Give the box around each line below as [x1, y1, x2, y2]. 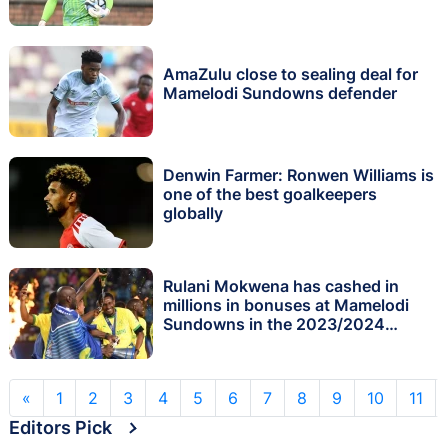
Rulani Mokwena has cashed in [163, 276, 399, 297]
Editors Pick [9, 416, 112, 438]
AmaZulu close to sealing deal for [163, 63, 418, 84]
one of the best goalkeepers [163, 184, 377, 205]
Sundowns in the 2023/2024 [163, 314, 385, 335]
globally [163, 203, 223, 224]
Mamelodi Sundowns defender [163, 82, 397, 103]
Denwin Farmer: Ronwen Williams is [163, 165, 434, 186]
